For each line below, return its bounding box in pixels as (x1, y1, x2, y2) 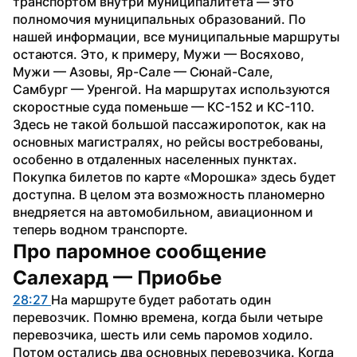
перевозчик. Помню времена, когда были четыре (13, 308, 323, 325)
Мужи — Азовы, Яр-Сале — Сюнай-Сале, (13, 63, 273, 80)
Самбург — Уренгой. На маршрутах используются (13, 80, 330, 97)
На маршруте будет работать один (51, 291, 271, 308)
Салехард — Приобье (13, 265, 222, 289)
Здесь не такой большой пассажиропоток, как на (13, 116, 326, 132)
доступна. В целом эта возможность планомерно (13, 186, 325, 202)
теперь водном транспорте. (13, 221, 188, 237)
